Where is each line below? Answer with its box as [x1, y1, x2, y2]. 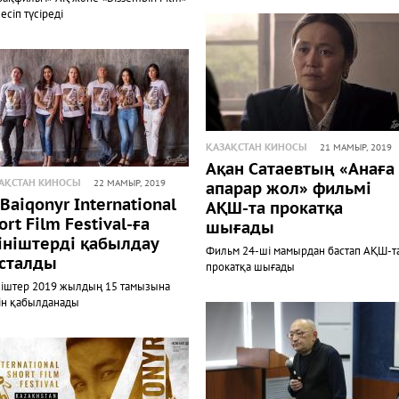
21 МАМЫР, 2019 [319, 142, 392, 153]
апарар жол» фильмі [205, 180, 371, 199]
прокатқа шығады [205, 260, 295, 274]
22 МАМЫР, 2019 [94, 178, 167, 189]
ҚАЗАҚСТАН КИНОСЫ [205, 142, 307, 153]
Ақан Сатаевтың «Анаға [205, 160, 395, 179]
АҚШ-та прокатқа [205, 199, 343, 218]
